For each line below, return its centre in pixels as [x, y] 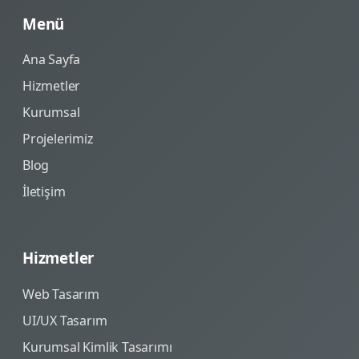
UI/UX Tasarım [65, 320]
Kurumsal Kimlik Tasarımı [97, 347]
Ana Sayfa [52, 60]
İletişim [44, 192]
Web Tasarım [61, 294]
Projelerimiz [58, 139]
